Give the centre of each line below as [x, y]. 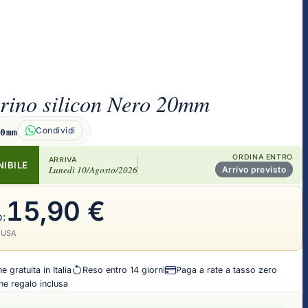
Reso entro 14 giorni [124, 270]
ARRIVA [63, 159]
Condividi [56, 130]
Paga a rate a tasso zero [227, 270]
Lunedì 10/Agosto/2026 [93, 169]
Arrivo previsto [254, 169]
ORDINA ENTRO [263, 157]
